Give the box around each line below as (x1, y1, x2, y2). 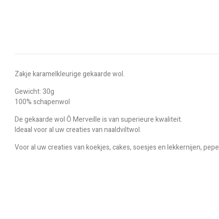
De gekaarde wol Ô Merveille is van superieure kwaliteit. (15, 114, 182, 125)
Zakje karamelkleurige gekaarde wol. (15, 69, 125, 79)
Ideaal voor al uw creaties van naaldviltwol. (15, 125, 141, 135)
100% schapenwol (15, 97, 70, 107)
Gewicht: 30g (15, 87, 54, 97)
